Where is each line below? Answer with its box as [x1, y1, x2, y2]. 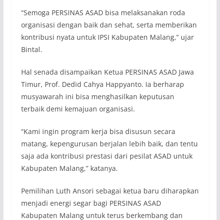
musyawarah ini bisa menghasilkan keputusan [21, 91, 174, 101]
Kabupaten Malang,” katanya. [21, 163, 118, 173]
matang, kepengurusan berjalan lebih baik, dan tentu [21, 138, 198, 148]
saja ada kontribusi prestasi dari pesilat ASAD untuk [21, 151, 192, 161]
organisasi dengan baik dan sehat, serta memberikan [21, 20, 197, 29]
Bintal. [21, 44, 42, 54]
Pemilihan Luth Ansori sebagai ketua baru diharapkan [21, 186, 199, 195]
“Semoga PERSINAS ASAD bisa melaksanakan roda [21, 7, 185, 17]
